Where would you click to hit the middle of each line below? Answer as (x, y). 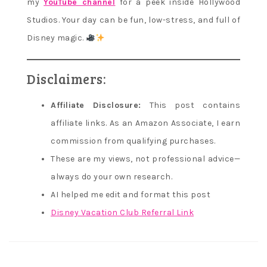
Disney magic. (56, 38)
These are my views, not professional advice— (145, 159)
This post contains (190, 105)
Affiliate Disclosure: (96, 105)
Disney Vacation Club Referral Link (122, 213)
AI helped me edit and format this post (131, 195)
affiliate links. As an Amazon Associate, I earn (145, 123)
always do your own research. (111, 177)
